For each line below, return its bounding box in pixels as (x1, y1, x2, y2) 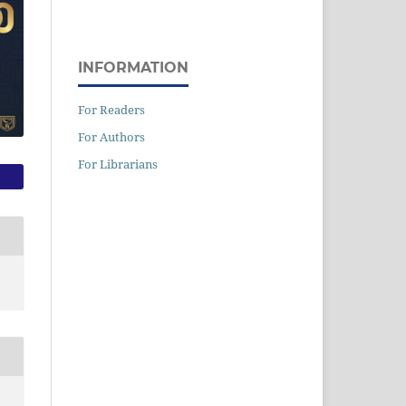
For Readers (78, 101, 145, 118)
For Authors (78, 128, 145, 145)
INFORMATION (78, 58, 188, 76)
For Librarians (78, 155, 158, 172)
